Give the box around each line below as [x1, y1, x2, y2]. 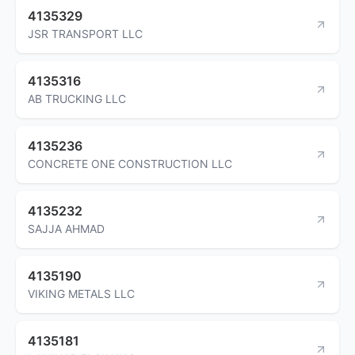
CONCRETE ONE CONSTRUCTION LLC [28, 156, 232, 170]
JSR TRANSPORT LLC [28, 26, 143, 40]
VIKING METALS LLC [28, 286, 135, 300]
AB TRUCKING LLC [28, 91, 126, 105]
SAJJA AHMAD [28, 221, 105, 235]
